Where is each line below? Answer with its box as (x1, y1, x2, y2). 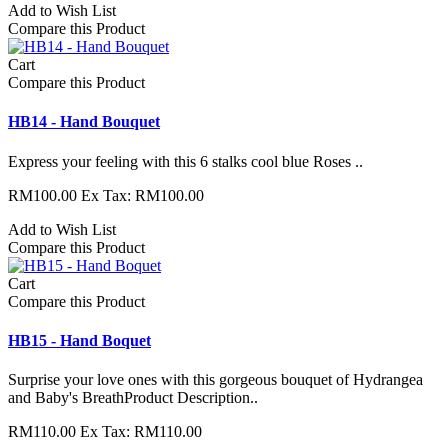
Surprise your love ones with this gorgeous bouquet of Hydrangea (8, 371, 423, 389)
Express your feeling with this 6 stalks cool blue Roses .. (8, 152, 363, 170)
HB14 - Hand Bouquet (8, 113, 160, 131)
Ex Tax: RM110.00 (80, 423, 202, 441)
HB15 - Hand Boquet (8, 331, 151, 349)
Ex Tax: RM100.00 (81, 186, 204, 204)
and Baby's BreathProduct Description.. (8, 389, 258, 407)
